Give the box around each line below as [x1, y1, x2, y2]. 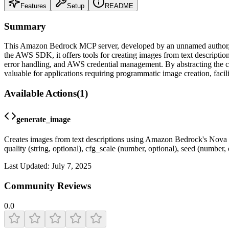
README [105, 2, 133, 10]
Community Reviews [4, 180, 91, 192]
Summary [4, 20, 46, 32]
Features [20, 2, 47, 10]
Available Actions [4, 87, 77, 99]
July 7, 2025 [52, 162, 91, 171]
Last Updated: [4, 162, 50, 171]
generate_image [16, 115, 71, 124]
